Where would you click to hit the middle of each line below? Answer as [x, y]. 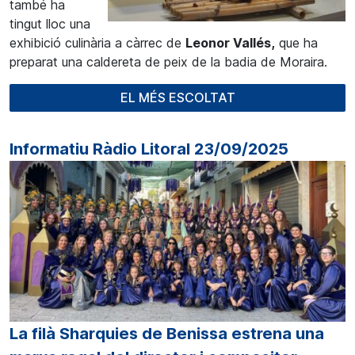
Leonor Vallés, [230, 42]
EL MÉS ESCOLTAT [177, 97]
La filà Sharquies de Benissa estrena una [167, 334]
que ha [296, 42]
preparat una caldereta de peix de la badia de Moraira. [168, 61]
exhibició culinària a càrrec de [97, 42]
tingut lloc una [50, 23]
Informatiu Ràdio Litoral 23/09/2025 [149, 149]
